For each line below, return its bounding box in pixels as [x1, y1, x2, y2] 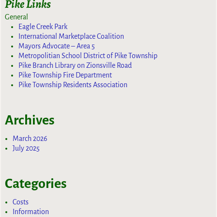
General [5, 13, 29, 21]
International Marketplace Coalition [18, 32, 124, 41]
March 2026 [13, 135, 48, 143]
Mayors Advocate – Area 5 [18, 42, 95, 50]
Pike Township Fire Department [18, 71, 112, 79]
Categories [5, 176, 67, 191]
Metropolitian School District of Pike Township [18, 52, 158, 60]
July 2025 [13, 144, 40, 153]
